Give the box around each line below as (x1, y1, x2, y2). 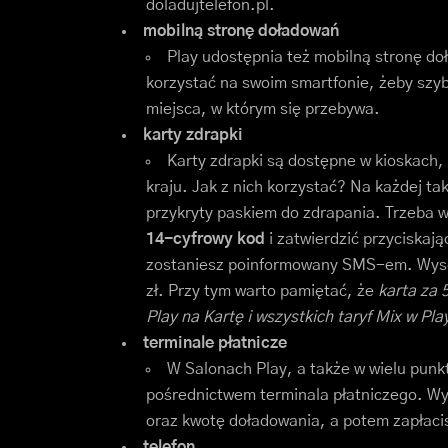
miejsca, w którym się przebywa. (146, 101, 380, 118)
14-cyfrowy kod (146, 231, 269, 248)
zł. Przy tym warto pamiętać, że (146, 283, 378, 300)
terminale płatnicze (143, 335, 287, 352)
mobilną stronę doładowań (143, 23, 339, 40)
